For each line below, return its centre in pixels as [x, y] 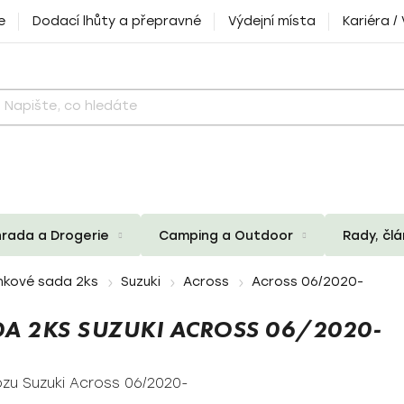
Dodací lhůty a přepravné [117, 21]
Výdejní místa [272, 21]
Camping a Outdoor [226, 235]
